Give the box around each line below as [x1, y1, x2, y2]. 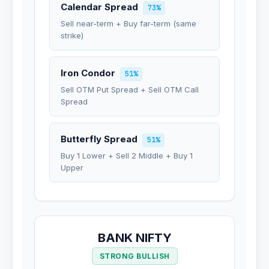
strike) [61, 31, 83, 40]
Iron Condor [61, 67, 115, 79]
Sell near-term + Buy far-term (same [61, 19, 196, 28]
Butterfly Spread [61, 133, 138, 145]
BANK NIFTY [97, 231, 172, 245]
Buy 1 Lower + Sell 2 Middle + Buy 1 [61, 151, 193, 160]
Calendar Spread [61, 1, 138, 13]
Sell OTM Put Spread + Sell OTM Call [61, 85, 199, 94]
